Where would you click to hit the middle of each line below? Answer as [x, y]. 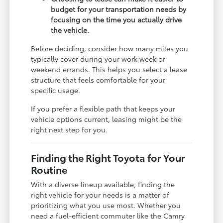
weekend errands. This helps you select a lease [109, 69]
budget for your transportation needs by [119, 9]
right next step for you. [69, 130]
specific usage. [56, 90]
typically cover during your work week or [98, 59]
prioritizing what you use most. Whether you [106, 205]
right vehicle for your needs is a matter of [100, 195]
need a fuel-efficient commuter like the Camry [108, 216]
